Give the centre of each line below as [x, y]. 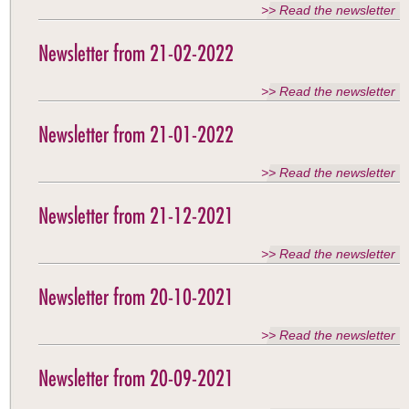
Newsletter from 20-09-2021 [136, 378]
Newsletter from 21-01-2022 [136, 134]
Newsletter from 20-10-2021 [136, 297]
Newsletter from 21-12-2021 [136, 215]
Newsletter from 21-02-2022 [136, 53]
